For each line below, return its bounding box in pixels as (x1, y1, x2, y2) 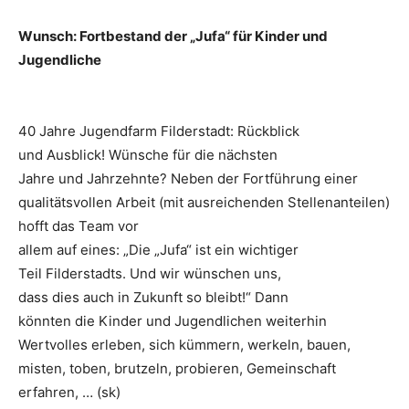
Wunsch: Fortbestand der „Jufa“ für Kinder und (18, 27, 328, 46)
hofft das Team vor (18, 217, 139, 236)
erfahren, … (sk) (18, 383, 121, 402)
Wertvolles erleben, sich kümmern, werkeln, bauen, (18, 336, 351, 354)
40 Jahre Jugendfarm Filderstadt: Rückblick (18, 122, 299, 141)
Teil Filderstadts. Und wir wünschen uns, (18, 265, 281, 283)
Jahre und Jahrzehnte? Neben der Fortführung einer (18, 170, 358, 188)
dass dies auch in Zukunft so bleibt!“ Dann (18, 288, 288, 307)
